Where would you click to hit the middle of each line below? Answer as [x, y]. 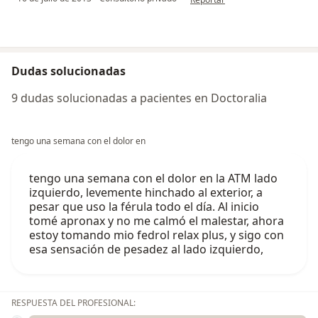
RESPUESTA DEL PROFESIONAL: [73, 303]
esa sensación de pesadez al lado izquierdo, [146, 250]
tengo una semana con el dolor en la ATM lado [153, 179]
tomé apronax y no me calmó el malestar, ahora [157, 221]
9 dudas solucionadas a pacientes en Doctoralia [139, 98]
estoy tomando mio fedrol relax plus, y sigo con [157, 235]
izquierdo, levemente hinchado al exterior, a [146, 193]
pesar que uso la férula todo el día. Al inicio [144, 207]
